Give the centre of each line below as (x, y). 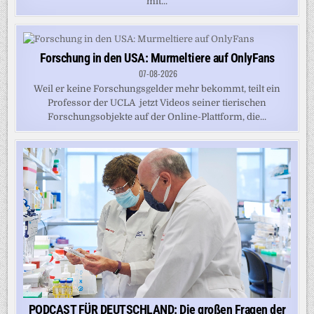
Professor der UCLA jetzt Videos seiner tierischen (157, 102)
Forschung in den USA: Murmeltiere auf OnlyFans (157, 57)
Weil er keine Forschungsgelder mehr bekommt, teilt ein (157, 88)
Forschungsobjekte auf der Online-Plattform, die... (157, 116)
